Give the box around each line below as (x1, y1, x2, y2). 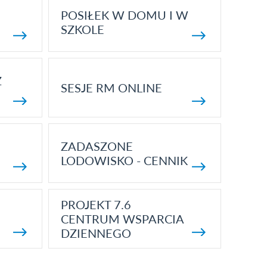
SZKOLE (60, 22, 104, 36)
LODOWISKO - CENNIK (60, 153, 188, 167)
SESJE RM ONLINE (60, 80, 162, 95)
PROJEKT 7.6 (60, 197, 131, 212)
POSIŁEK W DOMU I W (60, 8, 188, 22)
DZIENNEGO (60, 226, 131, 240)
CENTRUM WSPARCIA (60, 212, 184, 226)
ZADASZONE (60, 139, 133, 153)
